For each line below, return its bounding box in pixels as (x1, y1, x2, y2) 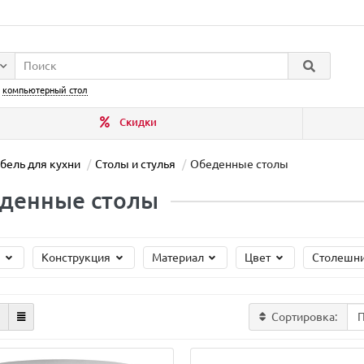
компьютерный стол (2, 85, 88, 95)
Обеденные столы (190, 158, 288, 171)
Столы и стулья (95, 158, 175, 171)
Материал (151, 251, 206, 264)
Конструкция (41, 251, 113, 264)
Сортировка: (271, 310, 338, 323)
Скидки (117, 116, 158, 128)
